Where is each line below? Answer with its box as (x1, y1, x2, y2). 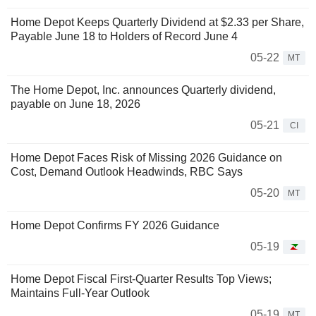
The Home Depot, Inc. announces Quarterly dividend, (11, 84, 276, 97)
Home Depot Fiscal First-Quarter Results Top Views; (11, 273, 272, 286)
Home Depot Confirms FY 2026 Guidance (11, 219, 219, 232)
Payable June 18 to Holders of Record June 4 (11, 30, 238, 43)
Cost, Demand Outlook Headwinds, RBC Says (11, 166, 243, 178)
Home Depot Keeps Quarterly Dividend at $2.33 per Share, (11, 16, 304, 29)
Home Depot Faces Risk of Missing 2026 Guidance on (11, 152, 282, 164)
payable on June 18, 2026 (11, 98, 140, 111)
